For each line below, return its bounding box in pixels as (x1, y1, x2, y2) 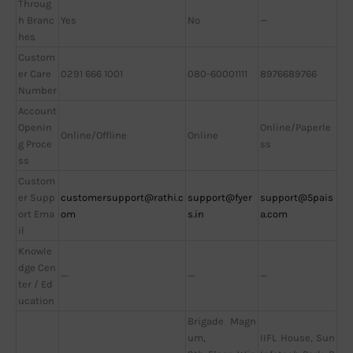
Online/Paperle (260, 121, 331, 133)
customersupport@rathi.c (61, 191, 184, 203)
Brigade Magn (188, 314, 256, 327)
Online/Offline (61, 128, 127, 141)
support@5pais (260, 191, 333, 203)
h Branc (18, 13, 54, 26)
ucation (18, 294, 54, 307)
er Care (18, 67, 51, 80)
